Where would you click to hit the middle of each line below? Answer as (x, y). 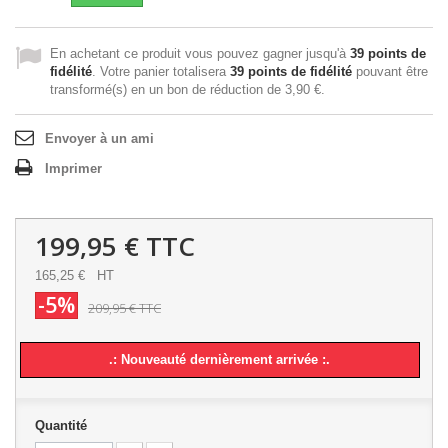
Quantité (61, 425)
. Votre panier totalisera (161, 71)
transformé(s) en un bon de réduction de (167, 89)
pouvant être (390, 71)
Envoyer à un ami (99, 138)
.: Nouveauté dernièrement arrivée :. (220, 359)
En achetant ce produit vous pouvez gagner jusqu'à (200, 53)
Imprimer (73, 168)
